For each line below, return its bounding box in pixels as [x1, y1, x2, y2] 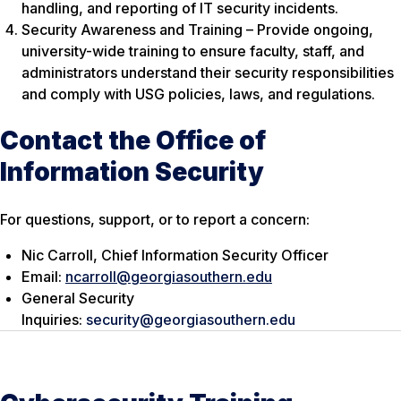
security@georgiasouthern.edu [86, 311, 295, 329]
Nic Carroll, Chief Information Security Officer [21, 246, 328, 265]
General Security [21, 289, 134, 308]
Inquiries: [21, 311, 86, 329]
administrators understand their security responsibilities [21, 63, 394, 81]
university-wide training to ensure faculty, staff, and [21, 41, 364, 60]
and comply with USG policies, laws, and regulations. [21, 84, 375, 103]
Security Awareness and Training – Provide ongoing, [21, 20, 373, 38]
